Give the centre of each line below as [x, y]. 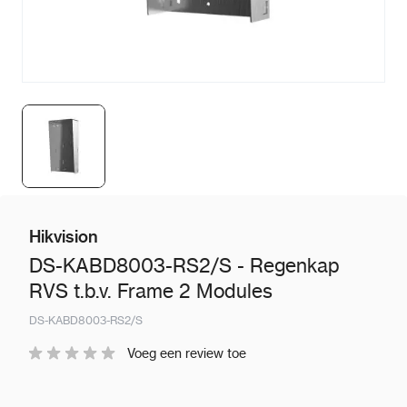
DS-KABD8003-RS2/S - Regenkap [184, 266]
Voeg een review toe [187, 353]
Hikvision [64, 237]
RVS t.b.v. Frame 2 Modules [151, 291]
